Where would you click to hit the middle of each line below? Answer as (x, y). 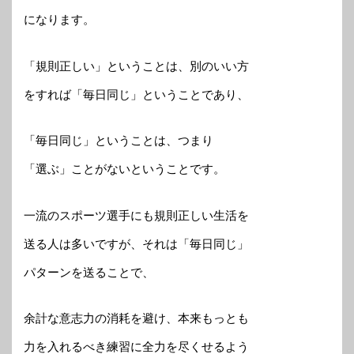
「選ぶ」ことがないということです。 (124, 169)
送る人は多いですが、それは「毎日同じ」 (136, 243)
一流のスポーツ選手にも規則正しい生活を (136, 215)
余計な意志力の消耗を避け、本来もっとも (136, 318)
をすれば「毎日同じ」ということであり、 (136, 94)
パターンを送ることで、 (89, 272)
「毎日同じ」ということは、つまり (119, 141)
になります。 (59, 20)
